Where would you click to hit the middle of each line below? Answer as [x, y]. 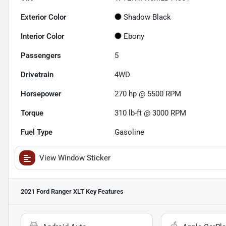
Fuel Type [37, 132]
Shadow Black [148, 17]
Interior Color [42, 37]
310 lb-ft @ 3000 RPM [151, 113]
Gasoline [130, 132]
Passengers [41, 56]
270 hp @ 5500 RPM [148, 94]
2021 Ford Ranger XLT [52, 192]
